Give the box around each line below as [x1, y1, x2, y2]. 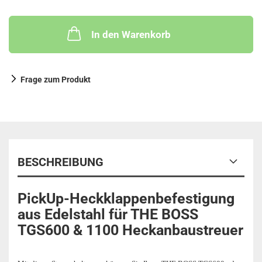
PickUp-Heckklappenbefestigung [18, 190, 235, 207]
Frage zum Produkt [20, 75, 91, 84]
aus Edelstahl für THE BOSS [18, 206, 198, 223]
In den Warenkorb [91, 29, 171, 40]
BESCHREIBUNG [18, 155, 104, 169]
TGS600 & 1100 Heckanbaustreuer [18, 222, 243, 239]
